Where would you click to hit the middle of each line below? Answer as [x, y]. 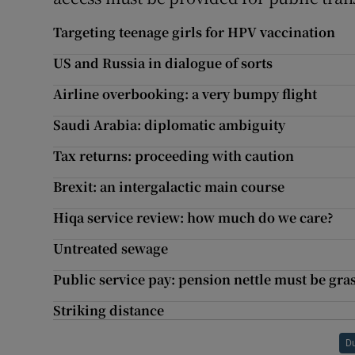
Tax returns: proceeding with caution [174, 156]
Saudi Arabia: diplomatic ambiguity [170, 125]
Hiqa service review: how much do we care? [194, 218]
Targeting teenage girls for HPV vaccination [195, 32]
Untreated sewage [111, 248]
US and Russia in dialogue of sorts [163, 63]
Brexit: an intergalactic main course [169, 187]
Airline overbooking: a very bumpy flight [185, 94]
